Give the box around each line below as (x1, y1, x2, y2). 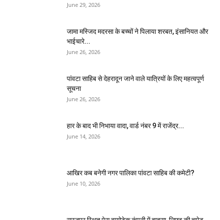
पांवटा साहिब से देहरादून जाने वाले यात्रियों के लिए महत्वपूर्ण (67, 75, 204, 83)
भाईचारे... (67, 37, 90, 46)
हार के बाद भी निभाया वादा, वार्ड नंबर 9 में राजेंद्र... (67, 122, 184, 130)
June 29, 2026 (67, 1, 100, 9)
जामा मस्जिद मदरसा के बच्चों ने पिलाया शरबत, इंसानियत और (67, 27, 208, 36)
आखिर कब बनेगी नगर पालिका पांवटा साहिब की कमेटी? (67, 169, 194, 177)
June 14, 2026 (67, 133, 100, 140)
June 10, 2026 (67, 180, 100, 188)
